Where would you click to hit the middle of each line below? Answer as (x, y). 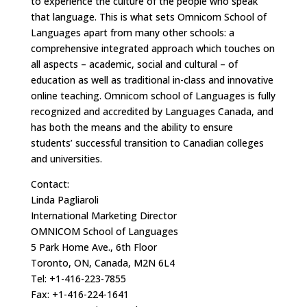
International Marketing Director (103, 216)
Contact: (50, 184)
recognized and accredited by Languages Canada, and (152, 111)
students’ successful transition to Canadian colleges (147, 143)
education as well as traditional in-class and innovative (152, 80)
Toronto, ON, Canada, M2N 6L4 (102, 263)
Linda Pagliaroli (64, 200)
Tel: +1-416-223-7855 (78, 279)
